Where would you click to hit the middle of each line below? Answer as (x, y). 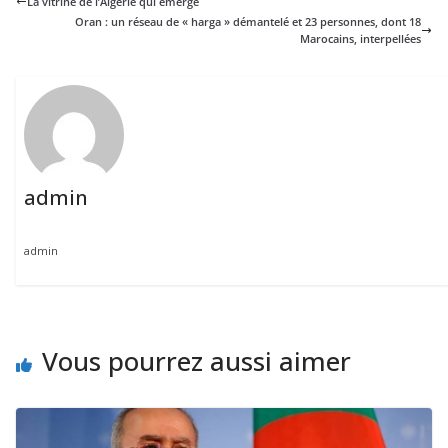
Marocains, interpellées (360, 39)
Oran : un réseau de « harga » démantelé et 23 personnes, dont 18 (248, 22)
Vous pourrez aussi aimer (196, 360)
